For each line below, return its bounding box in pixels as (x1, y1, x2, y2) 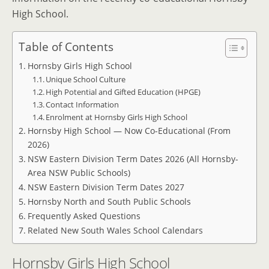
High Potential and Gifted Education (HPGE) (46, 86, 201, 98)
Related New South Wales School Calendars (27, 225, 203, 237)
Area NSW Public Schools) (27, 167, 130, 179)
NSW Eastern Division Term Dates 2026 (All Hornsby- (27, 153, 238, 165)
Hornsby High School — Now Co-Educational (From (27, 125, 231, 137)
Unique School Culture (46, 74, 126, 85)
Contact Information (46, 99, 119, 110)
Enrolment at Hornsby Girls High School (46, 112, 188, 123)
